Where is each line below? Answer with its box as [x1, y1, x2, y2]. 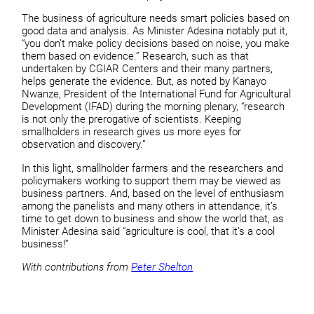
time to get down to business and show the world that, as [22, 212, 285, 225]
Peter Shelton [131, 261, 193, 274]
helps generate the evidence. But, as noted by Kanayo [22, 75, 267, 88]
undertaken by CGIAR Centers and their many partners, [22, 62, 273, 76]
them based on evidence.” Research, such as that [22, 50, 250, 63]
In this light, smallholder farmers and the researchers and [22, 161, 284, 175]
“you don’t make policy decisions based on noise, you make [22, 37, 290, 50]
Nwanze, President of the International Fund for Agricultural [22, 88, 292, 101]
